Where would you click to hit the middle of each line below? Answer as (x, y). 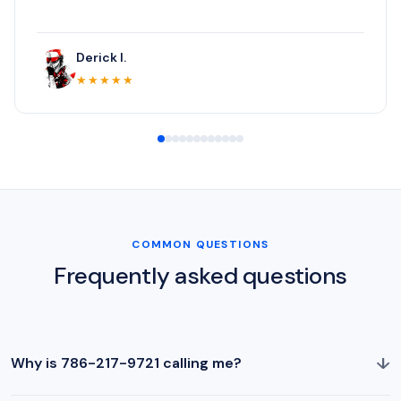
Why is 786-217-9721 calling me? (126, 363)
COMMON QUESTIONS (200, 244)
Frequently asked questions (200, 275)
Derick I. (101, 57)
